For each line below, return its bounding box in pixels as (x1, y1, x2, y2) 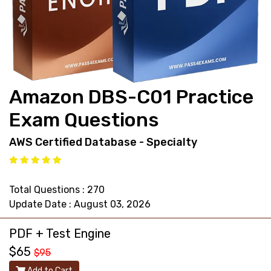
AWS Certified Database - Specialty (9, 135, 197, 149)
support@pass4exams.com (27, 10, 120, 18)
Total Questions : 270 (9, 183, 105, 195)
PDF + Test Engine (9, 226, 111, 241)
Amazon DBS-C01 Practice (9, 85, 253, 108)
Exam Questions (9, 108, 159, 131)
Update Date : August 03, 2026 (9, 198, 151, 210)
